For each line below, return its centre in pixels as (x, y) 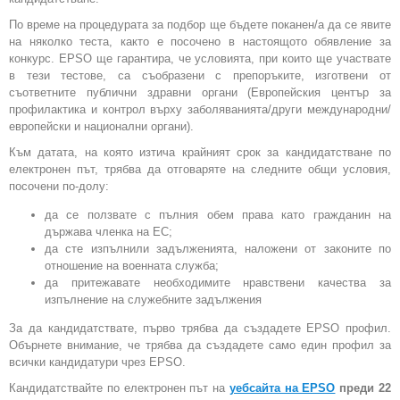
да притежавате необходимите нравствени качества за (218, 283)
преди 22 (366, 388)
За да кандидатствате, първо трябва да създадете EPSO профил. (200, 329)
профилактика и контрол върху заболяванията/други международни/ (200, 110)
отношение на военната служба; (132, 266)
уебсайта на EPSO (282, 388)
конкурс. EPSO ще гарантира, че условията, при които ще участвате (200, 59)
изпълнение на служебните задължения (153, 300)
